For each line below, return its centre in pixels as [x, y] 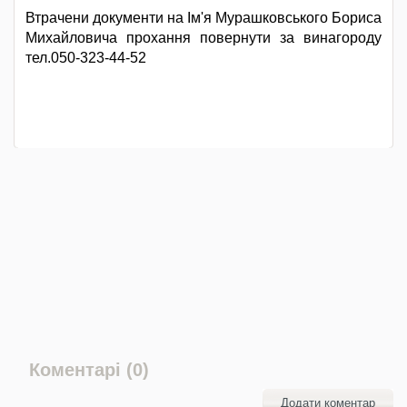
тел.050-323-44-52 [86, 57]
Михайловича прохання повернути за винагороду [203, 37]
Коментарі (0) [89, 369]
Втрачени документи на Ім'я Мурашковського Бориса [203, 17]
